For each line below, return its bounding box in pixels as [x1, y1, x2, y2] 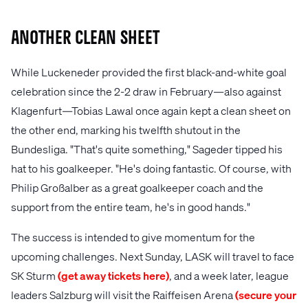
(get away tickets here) [58, 268, 169, 283]
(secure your [235, 287, 296, 302]
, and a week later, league [169, 268, 289, 283]
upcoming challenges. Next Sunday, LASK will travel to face [11, 249, 294, 264]
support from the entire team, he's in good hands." [11, 199, 250, 214]
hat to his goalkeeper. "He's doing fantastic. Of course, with [11, 161, 291, 176]
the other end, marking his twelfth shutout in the [11, 122, 241, 137]
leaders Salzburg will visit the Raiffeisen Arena [11, 287, 235, 302]
